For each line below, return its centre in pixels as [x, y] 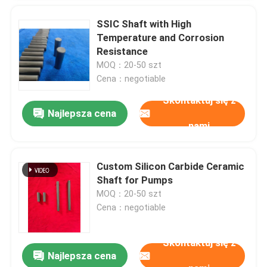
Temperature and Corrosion [161, 38]
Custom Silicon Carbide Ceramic [171, 166]
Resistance [122, 52]
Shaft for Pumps [135, 180]
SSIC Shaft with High [144, 24]
